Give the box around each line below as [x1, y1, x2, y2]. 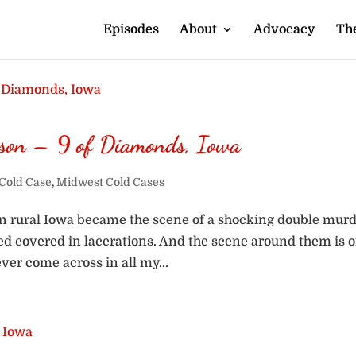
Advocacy [253, 22, 315, 37]
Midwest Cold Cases [56, 176, 165, 188]
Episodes [103, 22, 159, 37]
